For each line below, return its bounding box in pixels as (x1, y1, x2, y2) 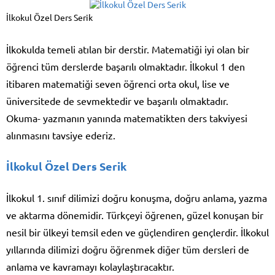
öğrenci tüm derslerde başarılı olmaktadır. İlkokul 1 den (6, 60, 245, 73)
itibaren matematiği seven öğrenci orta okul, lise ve (6, 77, 230, 90)
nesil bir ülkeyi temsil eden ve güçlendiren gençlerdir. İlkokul (6, 226, 269, 239)
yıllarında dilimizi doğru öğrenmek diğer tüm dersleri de (6, 243, 249, 256)
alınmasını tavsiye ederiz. (6, 129, 115, 142)
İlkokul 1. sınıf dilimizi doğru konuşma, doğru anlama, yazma (6, 192, 267, 204)
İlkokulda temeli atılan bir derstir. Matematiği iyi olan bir (6, 43, 249, 56)
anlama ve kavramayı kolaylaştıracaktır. (6, 260, 174, 273)
